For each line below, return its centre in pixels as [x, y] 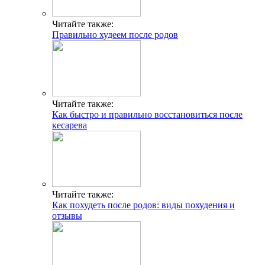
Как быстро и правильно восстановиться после [147, 115]
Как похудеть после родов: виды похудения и [143, 205]
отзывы [67, 216]
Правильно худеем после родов [115, 35]
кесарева [70, 125]
